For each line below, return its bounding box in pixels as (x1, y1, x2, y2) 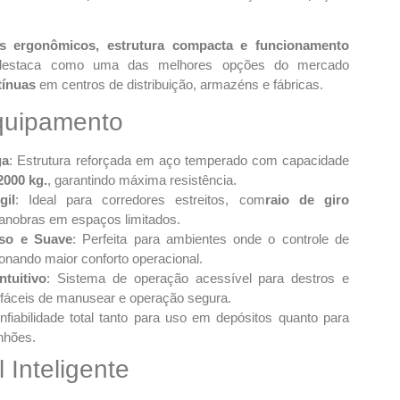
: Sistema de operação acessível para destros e (46, 271, 350, 287)
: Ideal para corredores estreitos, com (14, 192, 265, 208)
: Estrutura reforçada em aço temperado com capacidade (9, 153, 350, 169)
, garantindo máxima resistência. (47, 172, 237, 188)
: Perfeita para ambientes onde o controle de (71, 231, 350, 247)
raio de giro (264, 192, 350, 208)
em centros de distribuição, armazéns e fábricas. (36, 76, 323, 92)
